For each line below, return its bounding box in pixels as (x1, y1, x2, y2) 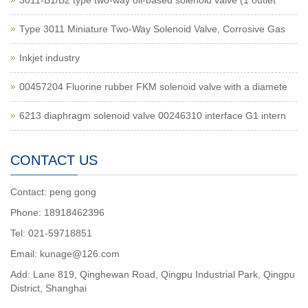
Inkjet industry (19, 52, 80, 63)
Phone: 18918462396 (10, 207, 104, 218)
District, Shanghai (10, 283, 87, 294)
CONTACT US (10, 153, 98, 168)
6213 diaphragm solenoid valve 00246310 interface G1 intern (19, 110, 286, 121)
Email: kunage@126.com (10, 248, 120, 259)
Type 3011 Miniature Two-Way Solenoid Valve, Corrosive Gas (19, 23, 285, 34)
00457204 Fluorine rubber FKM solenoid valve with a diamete (19, 81, 287, 92)
